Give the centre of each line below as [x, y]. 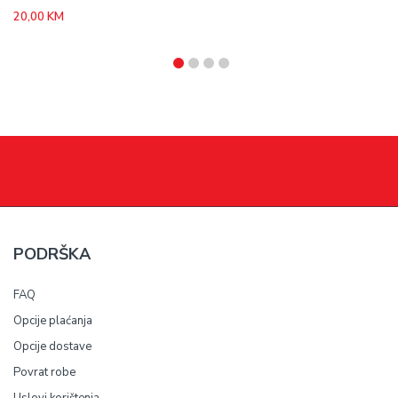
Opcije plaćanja [53, 321]
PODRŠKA [52, 254]
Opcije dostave [52, 346]
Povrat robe [44, 372]
